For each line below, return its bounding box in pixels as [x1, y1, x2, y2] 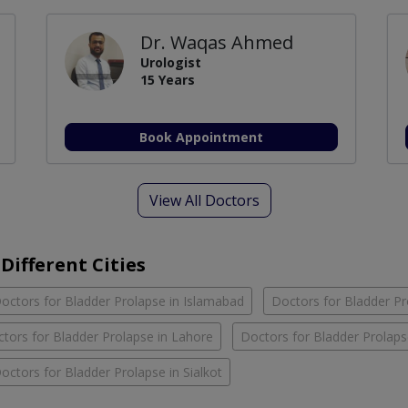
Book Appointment [138, 127, 263, 146]
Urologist [139, 53, 201, 71]
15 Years [139, 70, 195, 88]
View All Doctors [148, 189, 260, 210]
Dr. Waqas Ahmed [139, 29, 293, 55]
